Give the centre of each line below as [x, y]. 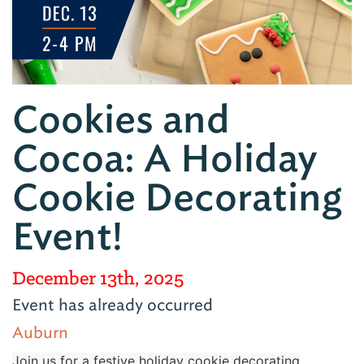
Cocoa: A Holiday [165, 159]
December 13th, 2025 [98, 278]
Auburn [40, 332]
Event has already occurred [113, 305]
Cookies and [121, 120]
